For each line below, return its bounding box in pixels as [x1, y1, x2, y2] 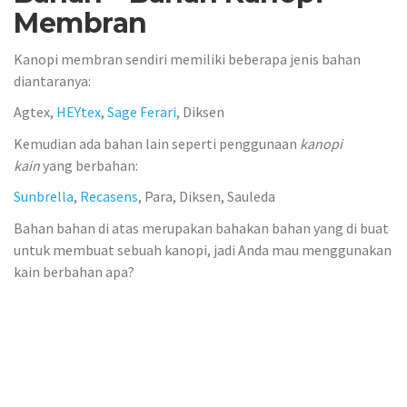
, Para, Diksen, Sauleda [138, 187, 275, 205]
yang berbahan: [40, 155, 138, 174]
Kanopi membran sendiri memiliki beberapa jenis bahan [14, 49, 361, 68]
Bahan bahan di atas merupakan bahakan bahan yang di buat [14, 218, 389, 237]
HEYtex [56, 103, 101, 121]
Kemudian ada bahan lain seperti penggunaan [14, 134, 300, 153]
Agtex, [14, 103, 56, 121]
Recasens [80, 187, 138, 205]
